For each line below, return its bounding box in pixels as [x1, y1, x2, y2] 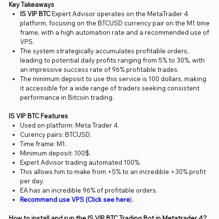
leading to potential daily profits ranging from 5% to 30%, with [20, 56, 205, 65]
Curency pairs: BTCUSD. [20, 131, 92, 139]
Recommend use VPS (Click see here [20, 196, 131, 204]
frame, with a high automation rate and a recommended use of [20, 28, 210, 37]
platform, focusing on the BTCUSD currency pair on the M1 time [20, 19, 210, 27]
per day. [20, 177, 44, 185]
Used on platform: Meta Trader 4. [20, 121, 120, 130]
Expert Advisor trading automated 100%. [20, 158, 141, 167]
